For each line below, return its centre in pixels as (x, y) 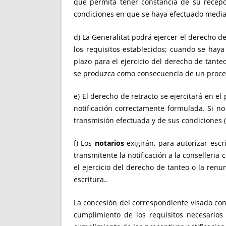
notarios (109, 143)
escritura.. (91, 180)
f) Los (84, 143)
